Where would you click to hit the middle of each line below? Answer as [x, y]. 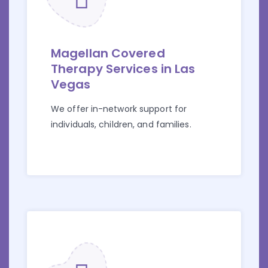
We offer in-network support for [119, 109]
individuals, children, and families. [121, 125]
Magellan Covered [108, 54]
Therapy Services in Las [123, 69]
